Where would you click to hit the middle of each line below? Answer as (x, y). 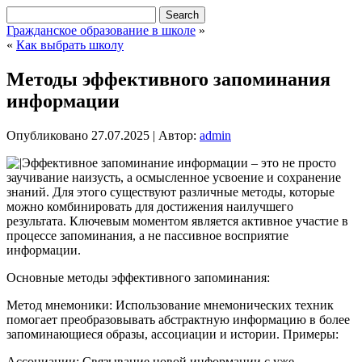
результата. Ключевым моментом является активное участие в (177, 221)
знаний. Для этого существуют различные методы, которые (170, 192)
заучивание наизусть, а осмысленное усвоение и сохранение (174, 177)
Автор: (177, 135)
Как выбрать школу (70, 45)
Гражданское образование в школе (101, 30)
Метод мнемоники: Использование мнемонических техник (170, 305)
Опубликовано (47, 135)
